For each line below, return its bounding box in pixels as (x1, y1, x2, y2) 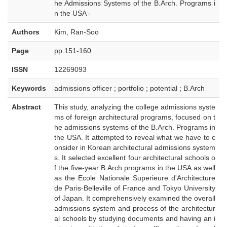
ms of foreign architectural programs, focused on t (54, 113, 215, 121)
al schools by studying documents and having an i (54, 214, 215, 222)
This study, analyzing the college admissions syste (54, 103, 215, 111)
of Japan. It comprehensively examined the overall (54, 194, 215, 202)
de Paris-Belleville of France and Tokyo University (54, 184, 215, 192)
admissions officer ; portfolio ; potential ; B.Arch (54, 84, 205, 92)
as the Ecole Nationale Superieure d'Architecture (54, 174, 215, 182)
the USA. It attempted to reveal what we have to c (54, 133, 215, 141)
